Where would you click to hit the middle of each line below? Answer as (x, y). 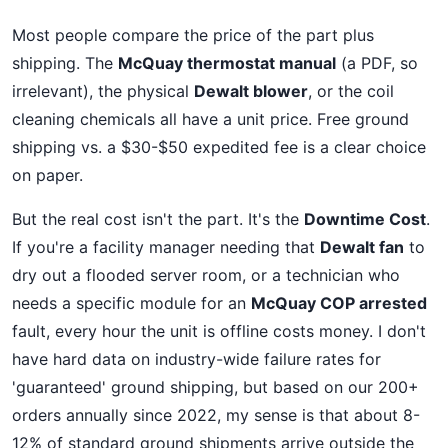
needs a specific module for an (131, 303)
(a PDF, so (377, 63)
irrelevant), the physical (103, 91)
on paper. (47, 175)
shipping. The (65, 63)
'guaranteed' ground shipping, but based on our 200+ (215, 387)
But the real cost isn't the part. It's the (158, 219)
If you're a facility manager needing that (166, 247)
